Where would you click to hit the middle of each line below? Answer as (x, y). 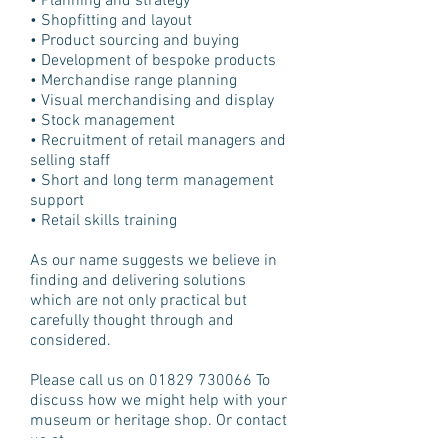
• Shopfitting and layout (111, 21)
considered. (70, 341)
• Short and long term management (152, 181)
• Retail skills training (103, 221)
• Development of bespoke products (153, 61)
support (57, 201)
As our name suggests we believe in (153, 261)
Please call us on (89, 381)
